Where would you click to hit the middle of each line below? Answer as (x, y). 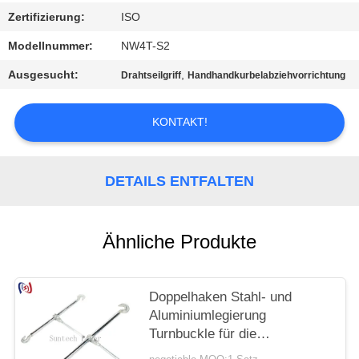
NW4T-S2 (146, 46)
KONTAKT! (179, 122)
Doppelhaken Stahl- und (221, 297)
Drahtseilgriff (151, 76)
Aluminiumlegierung (208, 316)
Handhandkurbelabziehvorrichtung (267, 76)
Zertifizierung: (47, 17)
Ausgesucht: (44, 75)
